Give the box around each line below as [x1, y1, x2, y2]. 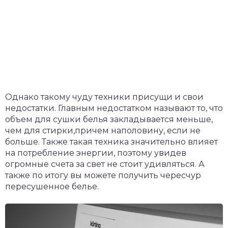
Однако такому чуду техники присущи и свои [5, 92, 204, 102]
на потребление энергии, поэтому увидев [5, 148, 186, 158]
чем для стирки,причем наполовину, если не [5, 126, 201, 135]
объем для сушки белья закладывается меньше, [5, 115, 213, 124]
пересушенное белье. [5, 182, 99, 191]
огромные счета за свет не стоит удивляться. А [5, 159, 205, 169]
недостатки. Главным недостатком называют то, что [5, 103, 223, 113]
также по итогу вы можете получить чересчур [5, 170, 201, 180]
